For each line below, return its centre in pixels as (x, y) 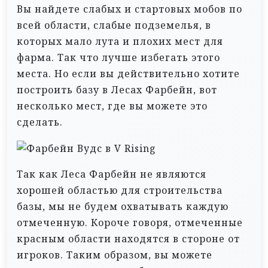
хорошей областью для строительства (120, 191)
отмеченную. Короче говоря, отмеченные (130, 223)
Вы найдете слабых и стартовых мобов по (130, 9)
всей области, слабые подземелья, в (114, 25)
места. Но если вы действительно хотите (128, 74)
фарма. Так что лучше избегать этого (118, 58)
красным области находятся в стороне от (128, 239)
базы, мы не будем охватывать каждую (123, 207)
